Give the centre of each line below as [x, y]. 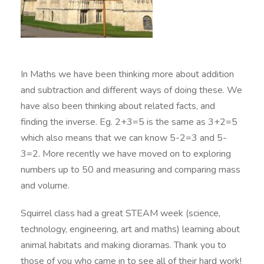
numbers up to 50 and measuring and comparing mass [131, 170]
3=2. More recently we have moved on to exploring [126, 154]
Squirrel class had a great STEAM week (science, [121, 214]
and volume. [45, 186]
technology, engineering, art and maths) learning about [130, 230]
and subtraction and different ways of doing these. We [131, 90]
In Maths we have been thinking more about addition [127, 75]
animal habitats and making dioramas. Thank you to [123, 245]
